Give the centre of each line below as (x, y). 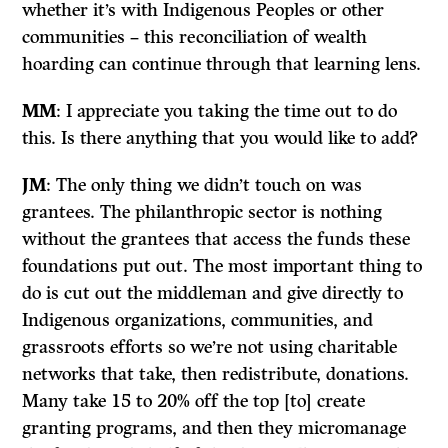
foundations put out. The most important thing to (222, 265)
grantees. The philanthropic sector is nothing (202, 211)
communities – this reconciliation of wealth (195, 36)
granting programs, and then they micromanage (214, 427)
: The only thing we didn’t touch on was (204, 184)
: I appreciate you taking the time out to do (227, 110)
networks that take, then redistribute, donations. (216, 373)
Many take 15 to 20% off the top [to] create (194, 400)
